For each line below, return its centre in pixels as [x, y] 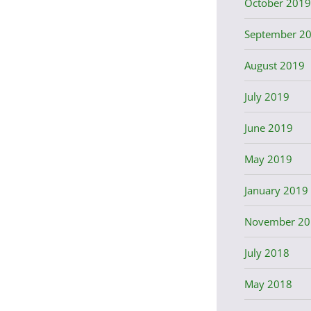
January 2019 [276, 190]
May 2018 [268, 284]
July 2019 [267, 96]
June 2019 [268, 127]
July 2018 [267, 252]
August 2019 [274, 65]
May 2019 [268, 159]
